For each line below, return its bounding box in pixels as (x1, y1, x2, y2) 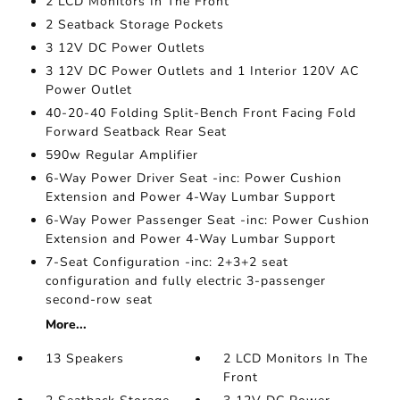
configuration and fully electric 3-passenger (45, 272, 326, 290)
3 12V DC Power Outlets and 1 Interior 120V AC (45, 62, 359, 80)
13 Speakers (45, 350, 124, 368)
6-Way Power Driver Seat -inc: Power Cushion (45, 170, 342, 187)
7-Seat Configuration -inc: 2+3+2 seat (45, 254, 288, 271)
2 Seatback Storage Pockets (45, 16, 224, 34)
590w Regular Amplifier (45, 146, 198, 164)
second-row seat (45, 291, 153, 309)
